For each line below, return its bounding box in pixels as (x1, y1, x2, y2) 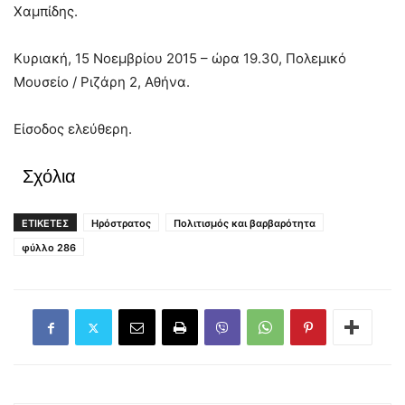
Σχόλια (23, 166, 76, 187)
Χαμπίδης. (14, 3, 78, 21)
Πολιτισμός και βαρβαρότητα (174, 217, 316, 231)
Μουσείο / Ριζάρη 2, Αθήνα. (14, 73, 190, 91)
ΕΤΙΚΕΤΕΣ (22, 217, 69, 231)
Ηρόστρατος (91, 217, 151, 231)
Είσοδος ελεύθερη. (14, 120, 132, 138)
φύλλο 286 (22, 241, 76, 255)
